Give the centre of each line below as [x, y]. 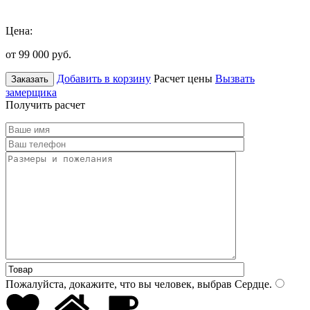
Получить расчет [45, 104]
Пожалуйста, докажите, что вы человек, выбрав [119, 284]
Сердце [250, 284]
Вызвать [235, 78]
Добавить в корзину [104, 78]
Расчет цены [183, 78]
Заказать [30, 79]
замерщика [31, 92]
